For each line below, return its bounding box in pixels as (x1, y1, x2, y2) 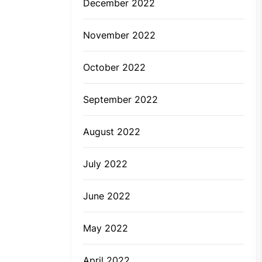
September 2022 (83, 94, 158, 106)
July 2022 (83, 158, 127, 170)
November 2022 (83, 29, 156, 42)
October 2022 (83, 61, 146, 74)
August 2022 (83, 126, 140, 138)
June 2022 (83, 190, 130, 202)
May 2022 (83, 222, 128, 235)
